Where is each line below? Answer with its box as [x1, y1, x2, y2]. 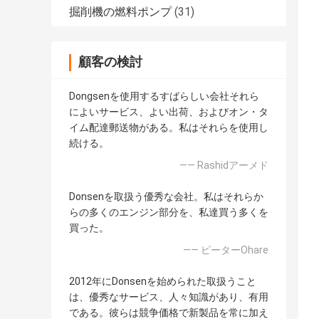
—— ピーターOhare [183, 244, 268, 256]
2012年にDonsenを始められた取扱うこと [69, 276, 256, 288]
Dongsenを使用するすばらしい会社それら [69, 90, 259, 103]
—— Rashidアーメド [179, 159, 268, 172]
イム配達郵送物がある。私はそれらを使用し [69, 122, 268, 134]
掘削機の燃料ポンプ [69, 5, 172, 19]
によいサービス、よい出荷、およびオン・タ [69, 106, 268, 118]
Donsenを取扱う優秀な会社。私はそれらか [69, 191, 263, 203]
